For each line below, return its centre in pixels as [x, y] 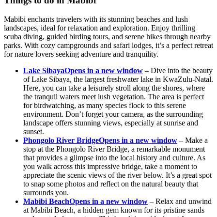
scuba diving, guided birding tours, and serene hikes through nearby [107, 36]
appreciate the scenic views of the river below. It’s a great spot [117, 175]
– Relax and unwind [180, 201]
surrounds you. [46, 192]
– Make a [193, 140]
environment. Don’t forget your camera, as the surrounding [113, 114]
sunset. [34, 131]
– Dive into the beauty [178, 70]
